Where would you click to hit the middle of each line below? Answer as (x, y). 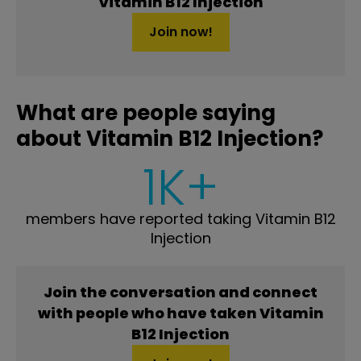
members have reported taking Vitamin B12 (180, 218)
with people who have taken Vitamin (180, 313)
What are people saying (146, 112)
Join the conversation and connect (180, 292)
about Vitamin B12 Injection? (170, 138)
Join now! (180, 31)
